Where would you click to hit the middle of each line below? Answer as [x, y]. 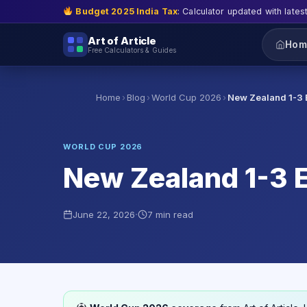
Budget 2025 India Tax [126, 11]
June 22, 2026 [104, 215]
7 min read [170, 215]
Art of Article [122, 40]
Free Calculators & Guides [132, 50]
